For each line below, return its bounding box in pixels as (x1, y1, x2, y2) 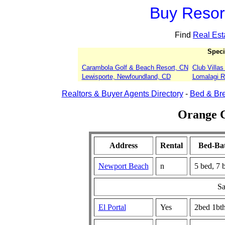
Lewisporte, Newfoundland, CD (81, 73, 171, 80)
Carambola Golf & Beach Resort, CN (81, 64, 188, 71)
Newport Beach (98, 161, 149, 170)
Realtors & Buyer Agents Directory (61, 89, 183, 98)
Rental (160, 141, 183, 150)
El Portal (98, 202, 126, 211)
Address (109, 141, 138, 150)
